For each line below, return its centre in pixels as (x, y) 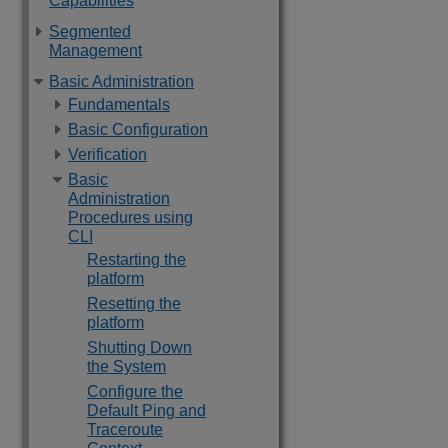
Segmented (90, 31)
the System (126, 366)
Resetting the (134, 303)
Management (95, 50)
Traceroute (125, 429)
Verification (107, 154)
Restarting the (136, 259)
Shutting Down (139, 347)
